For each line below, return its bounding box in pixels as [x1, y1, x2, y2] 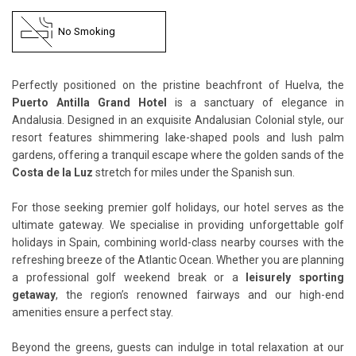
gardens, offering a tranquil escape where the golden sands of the [12, 148, 344, 161]
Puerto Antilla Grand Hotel [12, 95, 167, 109]
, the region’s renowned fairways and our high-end [56, 288, 344, 301]
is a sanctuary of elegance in [166, 95, 345, 109]
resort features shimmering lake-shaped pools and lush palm [12, 130, 344, 144]
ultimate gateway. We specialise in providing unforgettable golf [12, 218, 344, 231]
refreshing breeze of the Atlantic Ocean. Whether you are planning [12, 253, 344, 266]
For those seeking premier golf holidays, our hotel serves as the [12, 200, 344, 214]
